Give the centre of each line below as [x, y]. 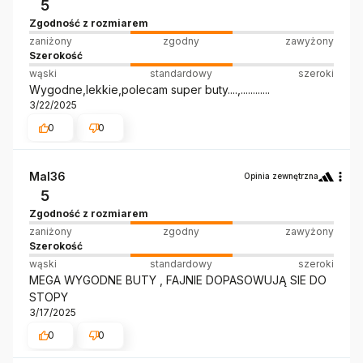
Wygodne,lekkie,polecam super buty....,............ [149, 89]
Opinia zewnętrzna [281, 176]
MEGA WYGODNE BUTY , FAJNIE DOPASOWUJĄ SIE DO [178, 280]
